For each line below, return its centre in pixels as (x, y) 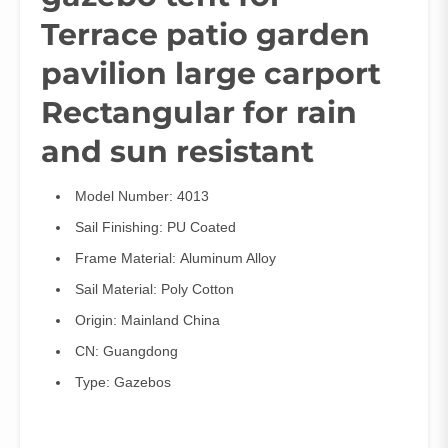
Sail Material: (118, 289)
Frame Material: (127, 258)
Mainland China (170, 320)
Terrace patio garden (205, 35)
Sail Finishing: (121, 227)
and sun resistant (177, 152)
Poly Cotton (197, 289)
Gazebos (142, 382)
